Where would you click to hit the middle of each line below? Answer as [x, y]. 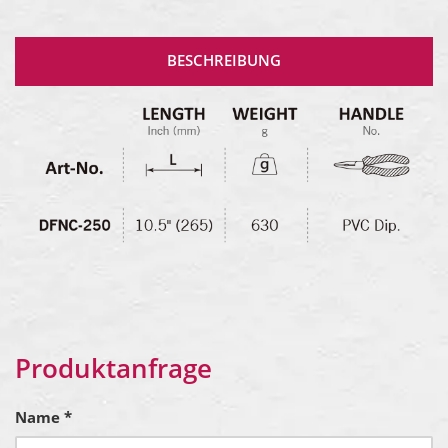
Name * [43, 416]
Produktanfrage [113, 367]
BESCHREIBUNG [224, 59]
